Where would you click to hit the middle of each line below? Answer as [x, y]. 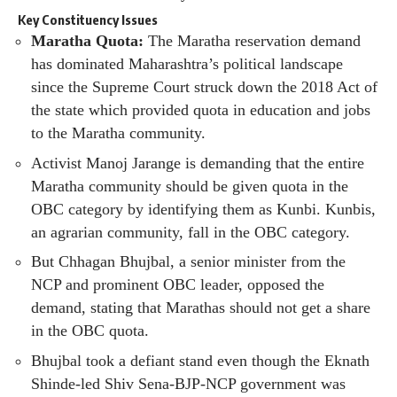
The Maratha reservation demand [252, 41]
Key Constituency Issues [88, 20]
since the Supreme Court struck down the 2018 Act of [204, 87]
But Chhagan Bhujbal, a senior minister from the [188, 262]
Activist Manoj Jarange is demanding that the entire [198, 163]
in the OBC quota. [90, 331]
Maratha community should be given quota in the [190, 186]
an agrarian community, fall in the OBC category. [191, 232]
